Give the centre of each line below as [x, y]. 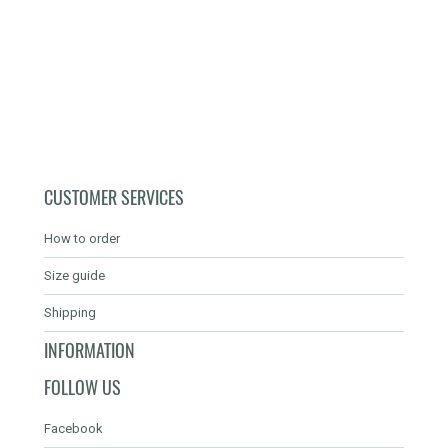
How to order [82, 238]
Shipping [70, 312]
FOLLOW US [82, 387]
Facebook [73, 428]
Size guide [74, 275]
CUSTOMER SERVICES [114, 197]
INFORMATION [89, 350]
